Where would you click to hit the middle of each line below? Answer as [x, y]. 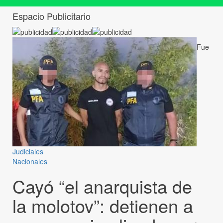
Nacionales [30, 162]
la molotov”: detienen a [103, 206]
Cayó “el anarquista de [102, 186]
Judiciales [28, 152]
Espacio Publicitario [52, 16]
